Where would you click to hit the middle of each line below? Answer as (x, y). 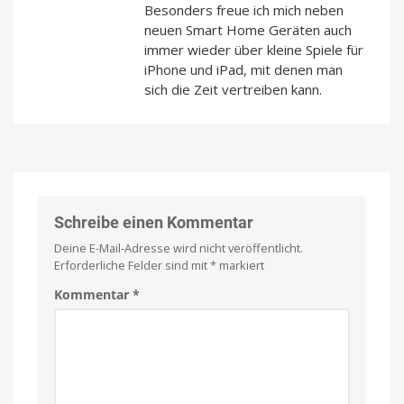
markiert (240, 266)
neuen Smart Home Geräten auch (248, 30)
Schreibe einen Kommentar (154, 223)
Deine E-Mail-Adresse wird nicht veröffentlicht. (179, 248)
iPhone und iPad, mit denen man (243, 70)
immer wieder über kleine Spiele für (254, 50)
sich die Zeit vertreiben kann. (233, 90)
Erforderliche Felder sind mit (132, 266)
